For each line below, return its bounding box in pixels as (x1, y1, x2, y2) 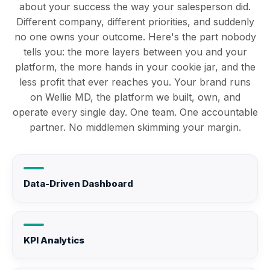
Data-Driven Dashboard (24, 177, 133, 189)
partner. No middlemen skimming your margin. (29, 121, 241, 133)
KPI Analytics (24, 234, 84, 246)
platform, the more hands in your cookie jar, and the (14, 60, 256, 73)
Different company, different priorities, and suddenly (16, 15, 254, 28)
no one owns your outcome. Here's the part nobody (14, 30, 256, 43)
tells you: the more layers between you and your (23, 45, 247, 58)
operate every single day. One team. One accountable (12, 105, 258, 118)
